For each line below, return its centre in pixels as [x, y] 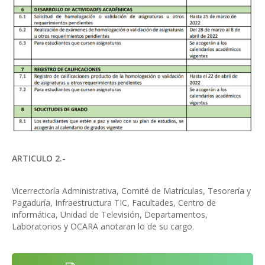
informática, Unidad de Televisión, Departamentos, [110, 215]
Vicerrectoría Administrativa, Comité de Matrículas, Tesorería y [131, 191]
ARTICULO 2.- [39, 159]
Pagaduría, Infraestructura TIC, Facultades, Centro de [114, 203]
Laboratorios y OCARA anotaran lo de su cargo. [103, 227]
